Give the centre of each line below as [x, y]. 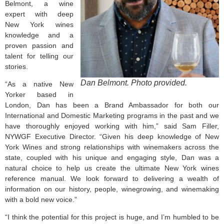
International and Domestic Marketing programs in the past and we [112, 115]
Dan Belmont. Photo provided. [134, 82]
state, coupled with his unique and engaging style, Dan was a [112, 157]
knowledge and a [39, 35]
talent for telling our [39, 56]
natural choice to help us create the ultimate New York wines [112, 168]
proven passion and [39, 45]
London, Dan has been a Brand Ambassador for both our [112, 105]
